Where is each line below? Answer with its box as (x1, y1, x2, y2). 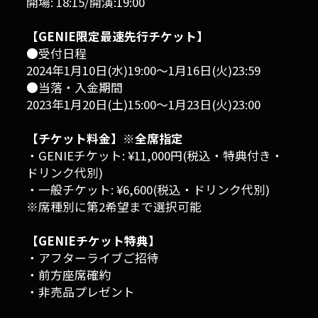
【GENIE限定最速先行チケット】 (26, 28, 209, 45)
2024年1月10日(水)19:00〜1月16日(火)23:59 (26, 62, 261, 79)
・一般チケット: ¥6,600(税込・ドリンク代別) (26, 181, 270, 199)
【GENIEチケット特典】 (26, 232, 161, 250)
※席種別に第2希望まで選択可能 (26, 198, 202, 216)
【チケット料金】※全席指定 (26, 130, 184, 148)
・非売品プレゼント (26, 283, 136, 301)
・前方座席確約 (26, 266, 111, 284)
